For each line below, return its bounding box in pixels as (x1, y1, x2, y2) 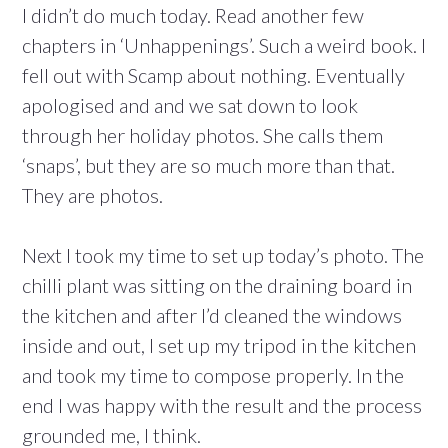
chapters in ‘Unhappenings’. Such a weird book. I (22, 33, 426, 58)
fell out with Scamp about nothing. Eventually (22, 63, 405, 88)
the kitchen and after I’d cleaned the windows (22, 303, 402, 328)
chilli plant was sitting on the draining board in (22, 273, 412, 298)
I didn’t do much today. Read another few (22, 3, 364, 28)
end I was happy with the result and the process (22, 393, 422, 418)
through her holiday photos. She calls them (22, 123, 383, 148)
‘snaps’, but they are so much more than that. (22, 153, 395, 178)
